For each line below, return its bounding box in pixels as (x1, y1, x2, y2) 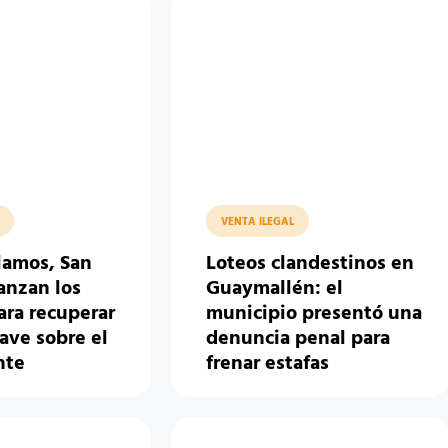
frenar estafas (206, 348, 330, 381)
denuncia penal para (206, 323, 391, 356)
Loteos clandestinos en (206, 248, 415, 281)
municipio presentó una (206, 298, 423, 331)
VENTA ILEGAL (221, 213, 295, 232)
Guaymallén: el (206, 273, 344, 306)
